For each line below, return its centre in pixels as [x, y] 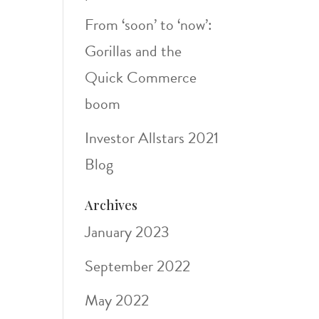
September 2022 [138, 266]
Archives [111, 205]
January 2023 [127, 232]
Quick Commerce [141, 77]
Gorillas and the [134, 51]
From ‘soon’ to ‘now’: [149, 25]
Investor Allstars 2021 [152, 138]
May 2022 [117, 300]
